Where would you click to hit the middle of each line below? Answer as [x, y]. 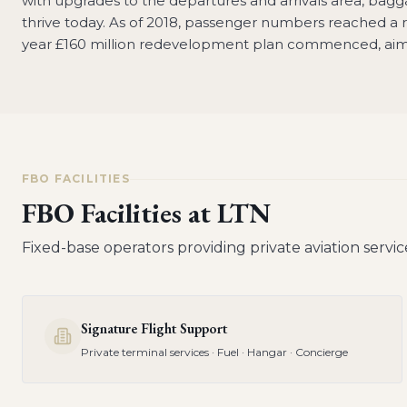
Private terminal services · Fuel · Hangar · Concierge [214, 352]
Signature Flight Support [154, 328]
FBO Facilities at [119, 213]
